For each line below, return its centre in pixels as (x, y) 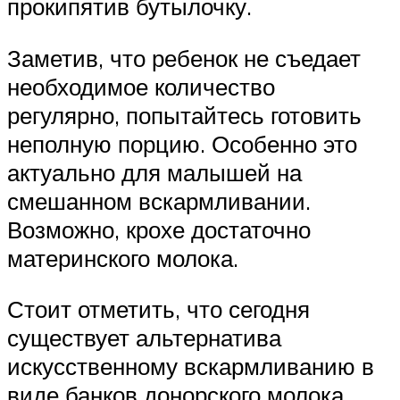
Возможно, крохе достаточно (159, 229)
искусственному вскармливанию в (191, 367)
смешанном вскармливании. (159, 200)
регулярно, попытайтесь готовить (184, 115)
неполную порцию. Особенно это (182, 143)
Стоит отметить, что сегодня (158, 309)
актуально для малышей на (154, 172)
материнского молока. (123, 258)
